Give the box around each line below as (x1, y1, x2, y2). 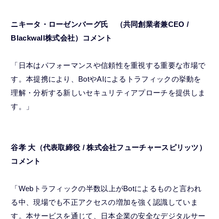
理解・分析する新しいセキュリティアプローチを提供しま (11, 88, 206, 97)
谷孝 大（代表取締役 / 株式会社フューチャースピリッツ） (11, 143, 207, 152)
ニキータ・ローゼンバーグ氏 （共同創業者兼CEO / (11, 20, 189, 28)
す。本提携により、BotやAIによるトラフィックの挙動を (11, 74, 201, 83)
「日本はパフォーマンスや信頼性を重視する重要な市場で (11, 61, 206, 69)
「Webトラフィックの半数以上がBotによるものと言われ (11, 184, 202, 193)
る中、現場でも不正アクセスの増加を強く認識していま (11, 197, 198, 206)
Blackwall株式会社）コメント (11, 33, 112, 42)
